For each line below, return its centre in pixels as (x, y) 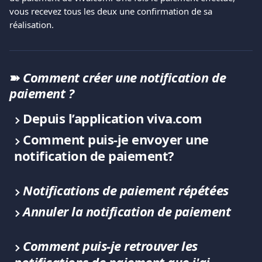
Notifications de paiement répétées (126, 190)
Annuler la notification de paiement (127, 211)
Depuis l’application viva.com (113, 118)
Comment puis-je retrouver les (112, 246)
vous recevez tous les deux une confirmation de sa (112, 11)
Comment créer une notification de (126, 77)
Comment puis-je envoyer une (118, 139)
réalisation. (32, 25)
